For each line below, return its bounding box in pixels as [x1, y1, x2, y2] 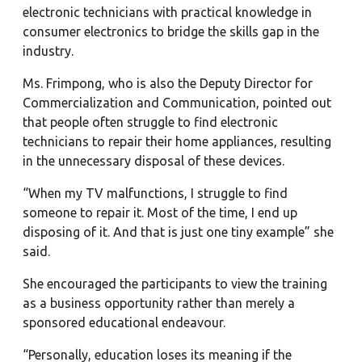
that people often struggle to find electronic [23, 115, 278, 129]
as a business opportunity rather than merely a [23, 296, 295, 310]
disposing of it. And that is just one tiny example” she [23, 225, 334, 239]
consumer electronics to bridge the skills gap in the [23, 24, 319, 39]
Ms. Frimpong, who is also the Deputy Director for [23, 76, 313, 90]
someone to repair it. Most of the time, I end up [23, 205, 297, 220]
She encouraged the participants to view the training [23, 276, 327, 291]
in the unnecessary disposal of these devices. [23, 154, 284, 168]
